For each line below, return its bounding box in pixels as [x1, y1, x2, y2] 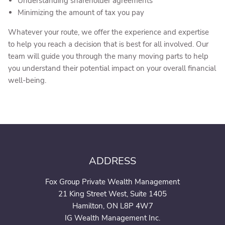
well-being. [8, 75, 47, 85]
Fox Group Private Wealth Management [45, 177, 180, 187]
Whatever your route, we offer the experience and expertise [8, 27, 209, 37]
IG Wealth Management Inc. [65, 213, 160, 223]
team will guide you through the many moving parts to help [8, 51, 209, 61]
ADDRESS [89, 154, 136, 168]
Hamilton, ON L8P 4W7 [72, 201, 153, 211]
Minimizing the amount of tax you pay [17, 8, 144, 18]
